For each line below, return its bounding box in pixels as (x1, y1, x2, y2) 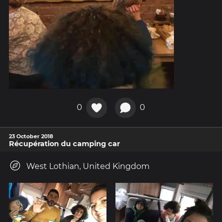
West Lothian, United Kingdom (26, 162, 150, 171)
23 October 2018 (9, 133, 53, 140)
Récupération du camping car (9, 139, 120, 149)
